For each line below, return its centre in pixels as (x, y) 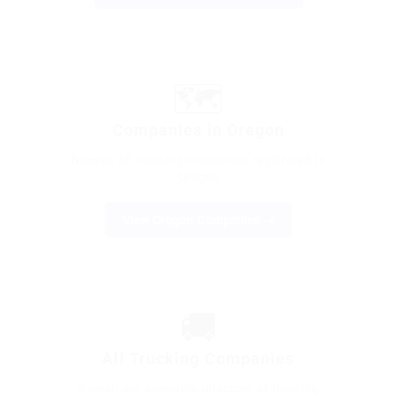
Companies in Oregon (198, 130)
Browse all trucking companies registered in (198, 160)
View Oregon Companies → (198, 220)
